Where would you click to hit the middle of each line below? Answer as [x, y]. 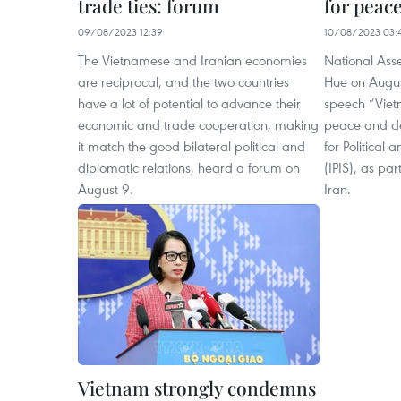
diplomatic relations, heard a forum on [189, 168]
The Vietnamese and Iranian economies [192, 60]
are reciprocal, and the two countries [183, 82]
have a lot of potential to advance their [189, 103]
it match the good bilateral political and [192, 146]
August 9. [106, 189]
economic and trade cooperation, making [198, 125]
